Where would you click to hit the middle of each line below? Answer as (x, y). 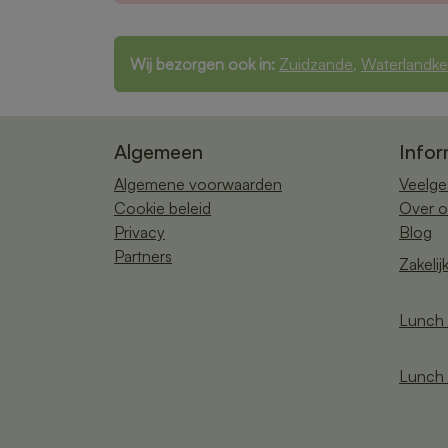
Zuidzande (316, 63)
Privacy (139, 231)
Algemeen (158, 151)
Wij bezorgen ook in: (202, 63)
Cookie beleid (162, 207)
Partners (143, 255)
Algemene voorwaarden (198, 183)
